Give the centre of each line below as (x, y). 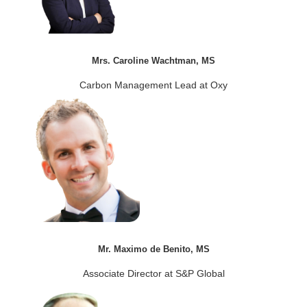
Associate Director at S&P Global (153, 273)
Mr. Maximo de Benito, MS (153, 249)
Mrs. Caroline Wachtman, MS (153, 60)
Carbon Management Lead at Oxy (153, 85)
